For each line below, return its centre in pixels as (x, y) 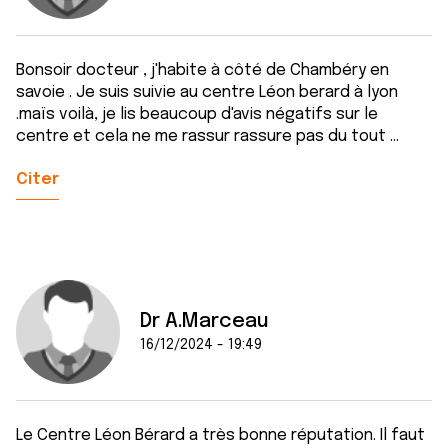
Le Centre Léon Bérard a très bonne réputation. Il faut (220, 435)
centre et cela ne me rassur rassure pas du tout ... (211, 136)
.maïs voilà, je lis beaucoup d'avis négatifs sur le (197, 114)
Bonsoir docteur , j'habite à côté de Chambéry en (202, 70)
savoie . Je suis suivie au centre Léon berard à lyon (207, 92)
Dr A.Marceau (204, 321)
